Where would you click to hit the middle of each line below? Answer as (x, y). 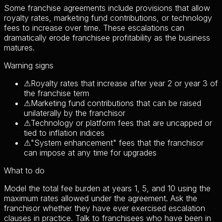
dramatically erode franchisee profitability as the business (107, 37)
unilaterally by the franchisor (75, 113)
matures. (19, 47)
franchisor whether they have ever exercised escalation (105, 208)
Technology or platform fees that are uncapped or (121, 123)
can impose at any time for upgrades (90, 152)
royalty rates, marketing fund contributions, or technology (108, 18)
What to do (24, 170)
